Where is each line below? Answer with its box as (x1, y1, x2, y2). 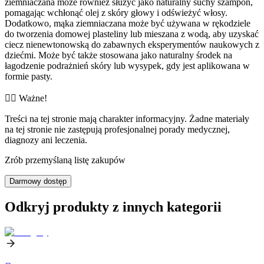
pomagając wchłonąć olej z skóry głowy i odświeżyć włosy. (5, 7, 227, 18)
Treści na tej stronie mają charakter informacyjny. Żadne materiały (5, 113, 249, 124)
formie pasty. (5, 71, 52, 81)
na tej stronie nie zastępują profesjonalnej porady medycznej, (5, 124, 230, 134)
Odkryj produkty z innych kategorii (5, 199, 222, 214)
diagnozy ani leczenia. (5, 134, 87, 145)
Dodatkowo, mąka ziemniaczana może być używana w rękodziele (5, 18, 250, 28)
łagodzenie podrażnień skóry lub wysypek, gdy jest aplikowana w (5, 60, 250, 71)
